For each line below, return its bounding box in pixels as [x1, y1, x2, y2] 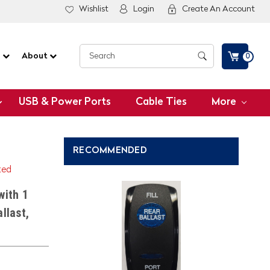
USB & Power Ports [19, 97, 111, 107]
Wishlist [79, 4, 108, 13]
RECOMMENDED [73, 146, 147, 155]
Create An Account [182, 5, 255, 13]
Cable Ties [136, 97, 187, 107]
